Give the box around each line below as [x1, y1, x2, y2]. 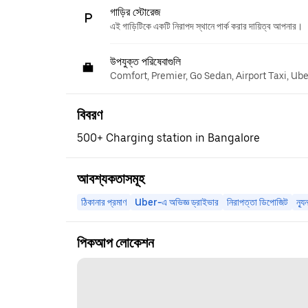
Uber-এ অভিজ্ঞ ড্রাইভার [135, 197, 219, 208]
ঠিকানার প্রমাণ [81, 197, 126, 208]
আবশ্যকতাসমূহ [77, 170, 144, 187]
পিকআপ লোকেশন [77, 234, 154, 251]
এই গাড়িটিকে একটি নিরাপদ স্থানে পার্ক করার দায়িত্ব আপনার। [110, 21, 302, 32]
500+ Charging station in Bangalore [77, 131, 260, 144]
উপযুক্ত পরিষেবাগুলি [110, 56, 181, 67]
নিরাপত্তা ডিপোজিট [227, 197, 288, 208]
